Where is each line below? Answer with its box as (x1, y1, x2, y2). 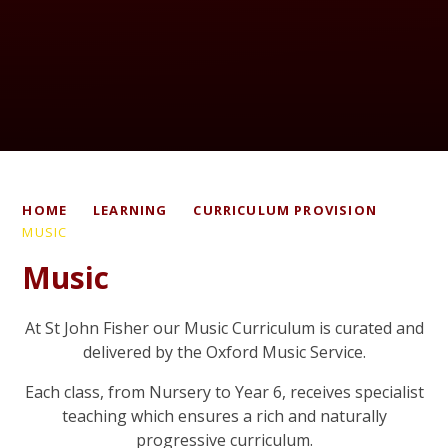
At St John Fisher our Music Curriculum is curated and (24, 316, 424, 339)
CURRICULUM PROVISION (193, 200, 377, 219)
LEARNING (93, 200, 168, 219)
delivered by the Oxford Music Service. (82, 340, 366, 363)
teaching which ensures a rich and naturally (61, 404, 387, 427)
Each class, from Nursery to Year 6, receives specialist (24, 380, 424, 403)
